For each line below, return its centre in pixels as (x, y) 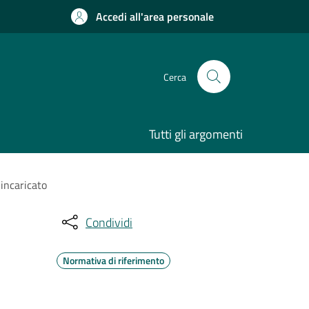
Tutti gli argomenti (196, 134)
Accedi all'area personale (155, 17)
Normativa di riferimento (113, 260)
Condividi (109, 222)
